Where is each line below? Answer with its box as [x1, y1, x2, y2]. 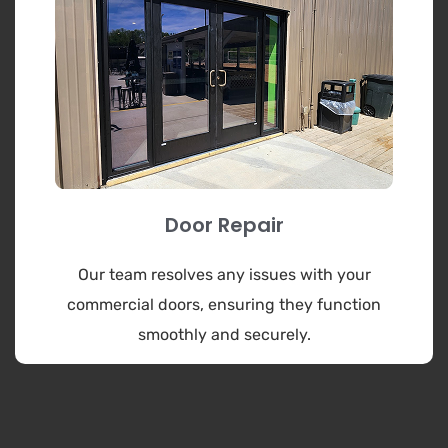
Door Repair [164, 210, 284, 239]
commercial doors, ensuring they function [67, 294, 381, 314]
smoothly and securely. [137, 324, 311, 344]
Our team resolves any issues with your [77, 264, 371, 284]
